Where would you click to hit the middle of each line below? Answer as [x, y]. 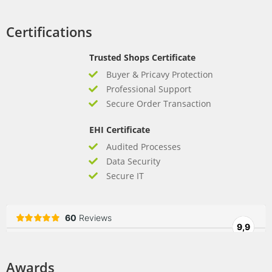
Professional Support [148, 89]
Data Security [133, 161]
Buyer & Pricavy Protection [159, 75]
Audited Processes [143, 147]
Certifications [49, 32]
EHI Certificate [119, 130]
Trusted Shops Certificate [142, 58]
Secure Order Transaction [158, 104]
